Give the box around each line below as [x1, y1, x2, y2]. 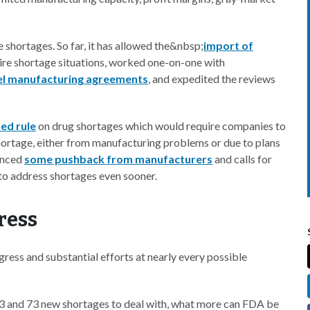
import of [203, 39, 253, 52]
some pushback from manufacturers [24, 152, 212, 165]
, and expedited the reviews [148, 72, 275, 85]
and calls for [212, 152, 272, 165]
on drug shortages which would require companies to [36, 119, 286, 132]
